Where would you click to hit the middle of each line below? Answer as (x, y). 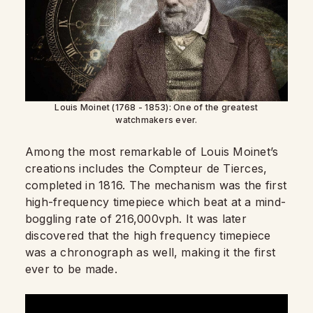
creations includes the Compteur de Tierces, (146, 168)
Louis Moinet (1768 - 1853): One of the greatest (156, 107)
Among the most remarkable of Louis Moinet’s (152, 151)
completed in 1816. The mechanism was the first (156, 185)
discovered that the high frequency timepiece (148, 235)
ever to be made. (71, 269)
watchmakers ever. (156, 119)
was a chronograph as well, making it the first (151, 252)
